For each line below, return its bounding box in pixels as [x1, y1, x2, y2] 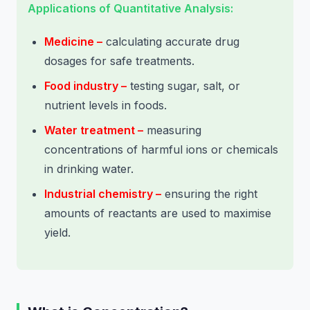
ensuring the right [161, 187, 257, 201]
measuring [143, 123, 201, 137]
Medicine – [44, 35, 102, 48]
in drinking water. [44, 162, 134, 176]
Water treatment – [44, 123, 143, 137]
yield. [44, 226, 71, 239]
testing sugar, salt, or [127, 79, 240, 93]
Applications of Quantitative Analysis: [28, 1, 233, 15]
